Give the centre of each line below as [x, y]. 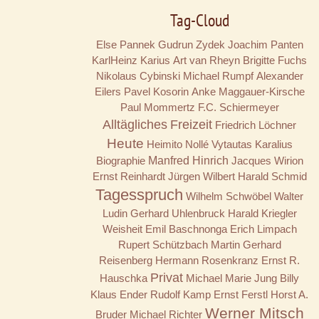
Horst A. [289, 295]
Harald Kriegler [262, 214]
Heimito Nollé [177, 145]
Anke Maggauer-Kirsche [248, 92]
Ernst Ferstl [241, 295]
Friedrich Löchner [256, 125]
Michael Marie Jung [231, 278]
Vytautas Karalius [252, 145]
